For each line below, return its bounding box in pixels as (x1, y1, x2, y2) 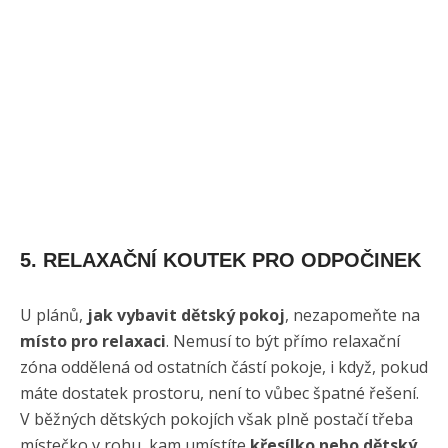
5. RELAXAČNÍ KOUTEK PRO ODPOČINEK (20, 248, 421, 271)
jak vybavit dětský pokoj (87, 303, 285, 326)
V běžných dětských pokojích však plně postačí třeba (20, 407, 413, 430)
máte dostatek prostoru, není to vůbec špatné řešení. (20, 381, 419, 404)
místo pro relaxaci (20, 329, 166, 352)
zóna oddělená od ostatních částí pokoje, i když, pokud (20, 355, 428, 378)
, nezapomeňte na (285, 303, 420, 326)
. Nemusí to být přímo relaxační (166, 329, 400, 352)
